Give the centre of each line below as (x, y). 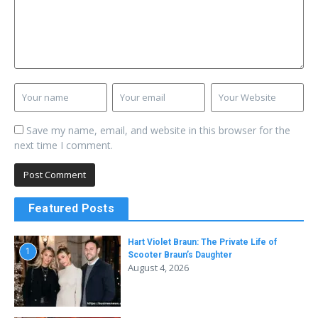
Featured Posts (71, 208)
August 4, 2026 (158, 267)
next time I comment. (64, 145)
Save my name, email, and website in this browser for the (158, 130)
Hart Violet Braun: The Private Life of (202, 242)
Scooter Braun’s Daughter (180, 254)
